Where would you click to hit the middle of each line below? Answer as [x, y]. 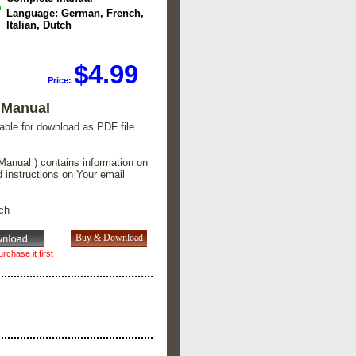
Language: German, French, [75, 14]
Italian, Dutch [39, 25]
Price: [61, 80]
